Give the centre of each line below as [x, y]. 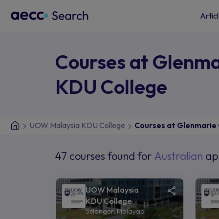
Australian [179, 156]
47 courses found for [104, 156]
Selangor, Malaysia [115, 211]
